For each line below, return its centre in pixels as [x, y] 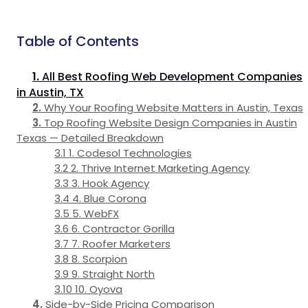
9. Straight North [113, 274]
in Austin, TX [50, 93]
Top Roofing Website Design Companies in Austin [170, 123]
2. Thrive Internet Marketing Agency [160, 168]
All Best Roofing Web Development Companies [172, 77]
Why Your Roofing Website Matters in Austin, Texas [174, 108]
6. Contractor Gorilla [123, 229]
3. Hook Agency [110, 184]
